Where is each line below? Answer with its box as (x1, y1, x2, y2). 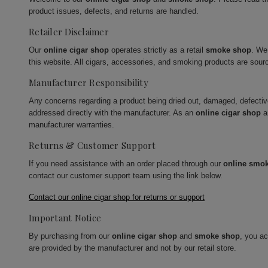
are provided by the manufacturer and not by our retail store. (29, 243, 236, 253)
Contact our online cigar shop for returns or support (29, 193, 205, 202)
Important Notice (29, 212, 101, 224)
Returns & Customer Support (29, 139, 156, 152)
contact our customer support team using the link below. (29, 171, 223, 181)
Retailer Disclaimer (29, 26, 109, 38)
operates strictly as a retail (109, 45, 206, 55)
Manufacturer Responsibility (29, 77, 148, 89)
